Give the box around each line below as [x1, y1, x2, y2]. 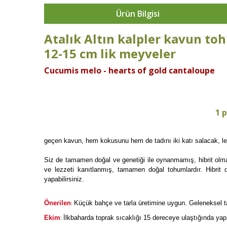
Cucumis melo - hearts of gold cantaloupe [44, 65, 215, 76]
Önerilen [44, 199, 71, 207]
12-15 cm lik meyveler [44, 45, 176, 62]
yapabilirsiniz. [44, 175, 84, 183]
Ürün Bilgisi [116, 8, 160, 19]
